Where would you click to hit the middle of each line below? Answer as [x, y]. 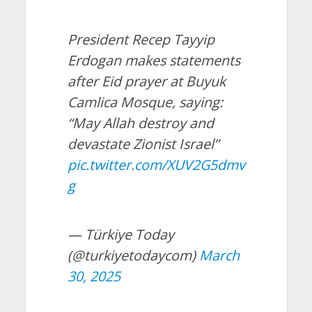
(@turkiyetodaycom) [133, 256]
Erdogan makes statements [154, 61]
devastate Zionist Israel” [143, 144]
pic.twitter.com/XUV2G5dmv [156, 165]
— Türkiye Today [120, 235]
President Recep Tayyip [141, 40]
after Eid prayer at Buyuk [146, 81]
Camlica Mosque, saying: [145, 102]
